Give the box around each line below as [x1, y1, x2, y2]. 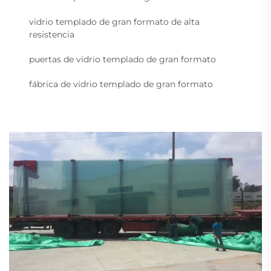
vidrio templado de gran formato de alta [29, 16, 200, 28]
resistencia [29, 29, 74, 41]
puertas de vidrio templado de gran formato [29, 54, 216, 65]
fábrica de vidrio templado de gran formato [29, 79, 213, 90]
